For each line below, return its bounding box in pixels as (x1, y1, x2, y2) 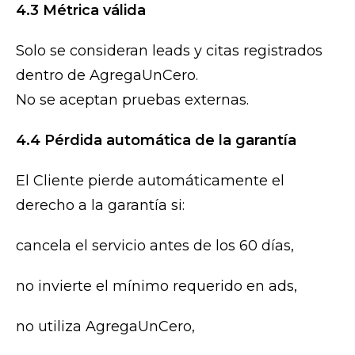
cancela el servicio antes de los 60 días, (16, 237, 294, 255)
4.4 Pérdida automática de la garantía (16, 132, 296, 150)
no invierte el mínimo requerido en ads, (16, 277, 297, 296)
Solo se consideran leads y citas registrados (16, 42, 323, 60)
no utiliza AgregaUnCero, (16, 318, 195, 336)
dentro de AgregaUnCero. (16, 67, 198, 85)
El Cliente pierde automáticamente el (16, 172, 284, 190)
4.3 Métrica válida (16, 2, 146, 20)
